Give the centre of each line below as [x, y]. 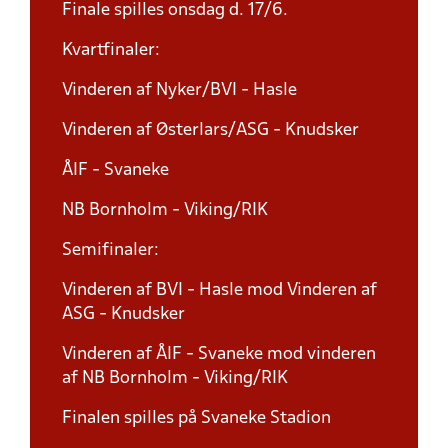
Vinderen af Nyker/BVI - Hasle [181, 90]
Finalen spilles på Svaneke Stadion [196, 418]
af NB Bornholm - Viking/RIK [175, 378]
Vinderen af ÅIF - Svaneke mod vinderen [219, 354]
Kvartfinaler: [111, 50]
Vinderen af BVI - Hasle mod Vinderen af [219, 290]
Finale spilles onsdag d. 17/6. [177, 10]
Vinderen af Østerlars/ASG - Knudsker [210, 130]
